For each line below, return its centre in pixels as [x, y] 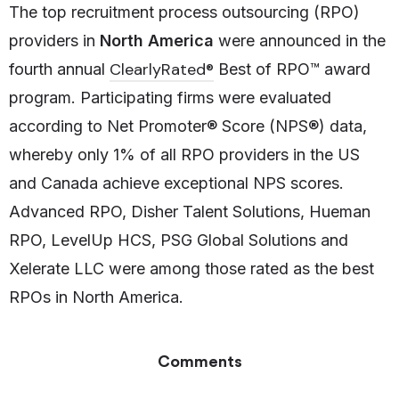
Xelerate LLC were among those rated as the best [191, 269]
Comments [199, 362]
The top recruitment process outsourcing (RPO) [184, 12]
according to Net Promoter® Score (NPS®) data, [188, 126]
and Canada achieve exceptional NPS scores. [176, 183]
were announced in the [302, 41]
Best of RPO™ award [292, 69]
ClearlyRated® [162, 70]
